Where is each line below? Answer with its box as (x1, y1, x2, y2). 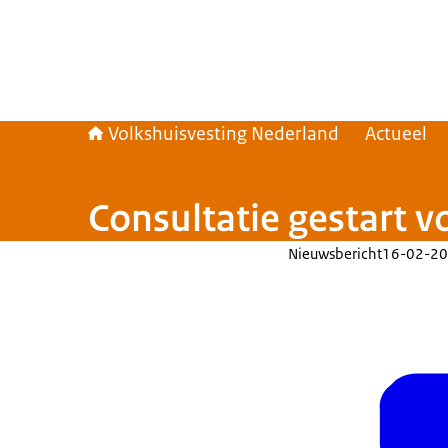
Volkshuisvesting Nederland (108, 122, 339, 146)
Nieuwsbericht (288, 244, 382, 263)
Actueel (365, 122, 427, 146)
